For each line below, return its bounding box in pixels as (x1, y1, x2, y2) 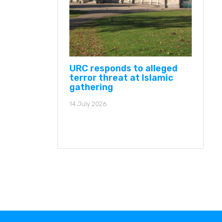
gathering (69, 81, 113, 93)
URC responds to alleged (69, 62, 177, 74)
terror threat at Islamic (69, 72, 173, 83)
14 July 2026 (69, 100, 107, 108)
